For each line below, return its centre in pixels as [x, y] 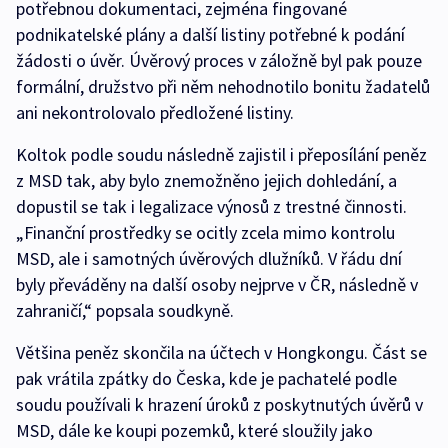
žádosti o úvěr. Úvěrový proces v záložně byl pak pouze [219, 61]
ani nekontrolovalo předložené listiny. [155, 113]
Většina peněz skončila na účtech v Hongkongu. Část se [221, 353]
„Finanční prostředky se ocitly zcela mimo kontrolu [205, 233]
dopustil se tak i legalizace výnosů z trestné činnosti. [211, 207]
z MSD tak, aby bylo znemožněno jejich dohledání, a [206, 181]
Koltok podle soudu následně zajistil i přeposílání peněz [221, 155]
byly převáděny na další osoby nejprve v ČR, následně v [217, 285]
